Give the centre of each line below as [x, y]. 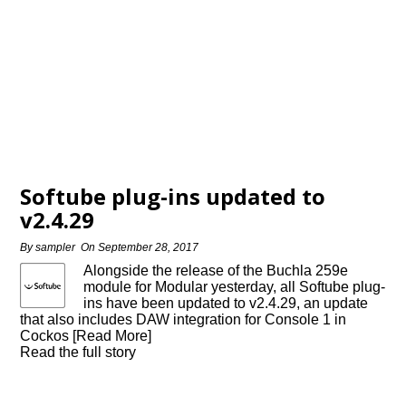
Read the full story [78, 352]
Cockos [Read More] [86, 336]
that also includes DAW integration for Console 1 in [184, 319]
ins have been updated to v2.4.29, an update [226, 303]
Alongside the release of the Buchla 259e [216, 271]
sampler [56, 247]
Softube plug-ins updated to [173, 196]
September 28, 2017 [149, 247]
